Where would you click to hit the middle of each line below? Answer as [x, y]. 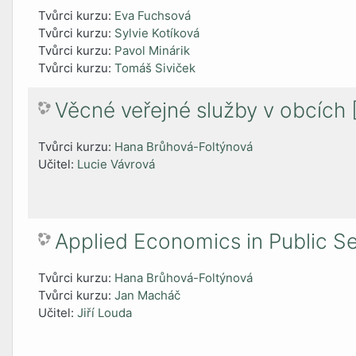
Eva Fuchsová [153, 16]
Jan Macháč [148, 296]
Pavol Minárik [153, 51]
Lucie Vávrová [116, 164]
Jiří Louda [105, 313]
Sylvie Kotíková [157, 33]
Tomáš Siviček [155, 68]
